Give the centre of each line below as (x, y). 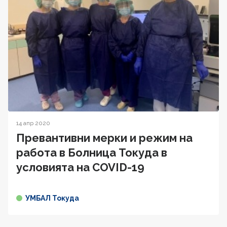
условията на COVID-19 (80, 167)
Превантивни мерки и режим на (104, 138)
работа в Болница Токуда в (92, 152)
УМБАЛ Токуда (52, 198)
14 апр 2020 (33, 123)
